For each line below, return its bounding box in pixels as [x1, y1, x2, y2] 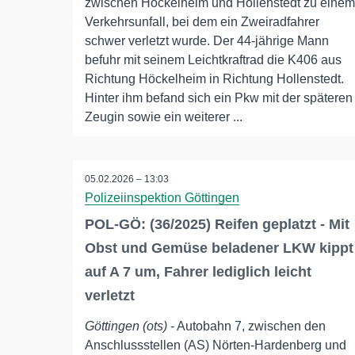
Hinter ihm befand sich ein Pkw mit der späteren [85, 91, 353, 105]
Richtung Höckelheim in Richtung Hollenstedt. [85, 72, 344, 86]
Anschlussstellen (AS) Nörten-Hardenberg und [85, 338, 346, 352]
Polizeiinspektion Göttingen [85, 191, 239, 204]
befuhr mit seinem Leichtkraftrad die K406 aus [85, 53, 342, 67]
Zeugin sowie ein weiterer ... [85, 110, 242, 124]
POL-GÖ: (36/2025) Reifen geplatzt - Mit [85, 216, 349, 232]
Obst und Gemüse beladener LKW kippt [85, 240, 353, 256]
